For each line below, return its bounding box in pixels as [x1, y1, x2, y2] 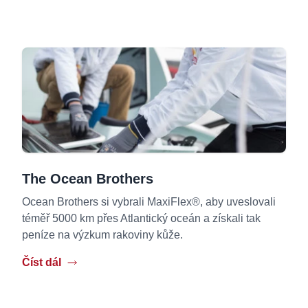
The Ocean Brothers [22, 171, 153, 187]
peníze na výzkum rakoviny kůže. [22, 229, 183, 241]
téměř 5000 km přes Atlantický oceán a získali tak [22, 212, 261, 225]
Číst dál [22, 256, 61, 269]
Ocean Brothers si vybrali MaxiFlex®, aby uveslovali [22, 196, 276, 208]
